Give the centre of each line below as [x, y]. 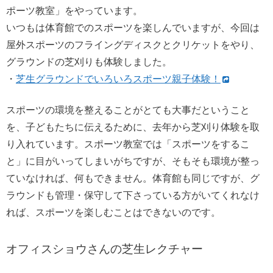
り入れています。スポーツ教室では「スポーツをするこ [128, 144]
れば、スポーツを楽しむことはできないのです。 [113, 212]
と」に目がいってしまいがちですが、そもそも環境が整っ [133, 161]
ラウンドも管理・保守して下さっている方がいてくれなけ [133, 195]
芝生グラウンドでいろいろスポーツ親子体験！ [118, 79]
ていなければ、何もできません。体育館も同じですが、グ [133, 178]
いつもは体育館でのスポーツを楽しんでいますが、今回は [133, 28]
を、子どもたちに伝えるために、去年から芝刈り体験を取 [133, 127]
